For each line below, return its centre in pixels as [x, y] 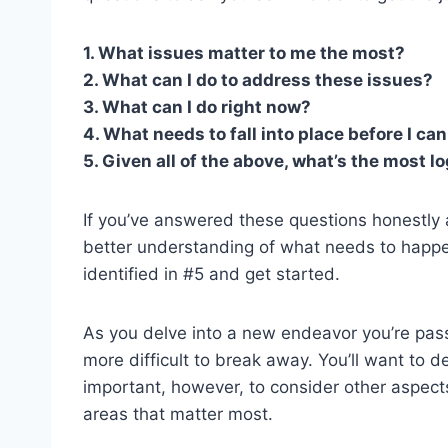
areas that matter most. [178, 413]
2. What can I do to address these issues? [258, 79]
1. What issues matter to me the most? [244, 52]
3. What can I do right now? [197, 106]
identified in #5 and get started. [211, 273]
